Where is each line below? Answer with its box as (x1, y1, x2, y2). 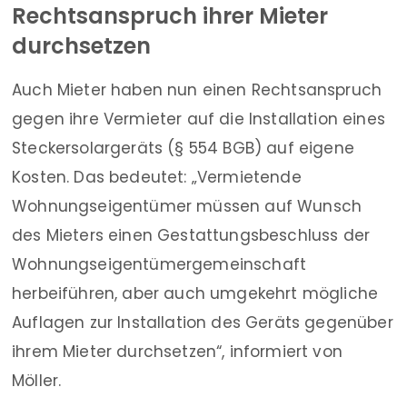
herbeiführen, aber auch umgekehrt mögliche (12, 283, 379, 305)
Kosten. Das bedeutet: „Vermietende (12, 166, 302, 189)
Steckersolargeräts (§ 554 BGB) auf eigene (12, 137, 354, 160)
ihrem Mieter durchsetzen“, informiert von (12, 341, 342, 363)
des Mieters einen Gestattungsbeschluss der (12, 224, 371, 247)
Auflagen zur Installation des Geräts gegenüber (12, 312, 393, 334)
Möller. (12, 370, 62, 392)
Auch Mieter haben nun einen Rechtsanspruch (12, 79, 382, 102)
